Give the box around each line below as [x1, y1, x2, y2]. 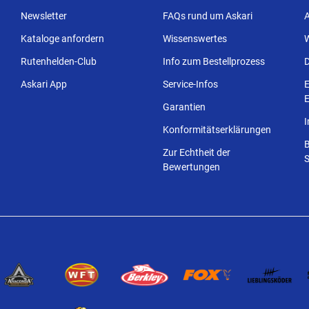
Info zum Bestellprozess [162, 56, 265, 67]
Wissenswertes [162, 33, 227, 44]
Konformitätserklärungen [162, 124, 271, 135]
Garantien [162, 101, 206, 112]
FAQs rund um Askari [162, 10, 252, 21]
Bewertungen [162, 161, 220, 172]
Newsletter [21, 10, 68, 21]
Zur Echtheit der [162, 147, 230, 158]
